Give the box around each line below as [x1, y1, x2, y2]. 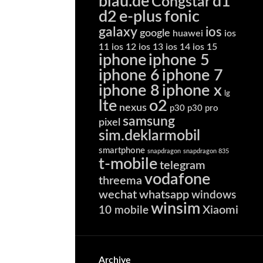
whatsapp [139, 189, 189, 201]
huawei [173, 29, 203, 39]
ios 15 [193, 42, 217, 52]
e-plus [119, 9, 162, 25]
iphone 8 [99, 83, 160, 99]
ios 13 [139, 42, 163, 52]
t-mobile [99, 157, 157, 173]
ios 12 [112, 42, 136, 52]
